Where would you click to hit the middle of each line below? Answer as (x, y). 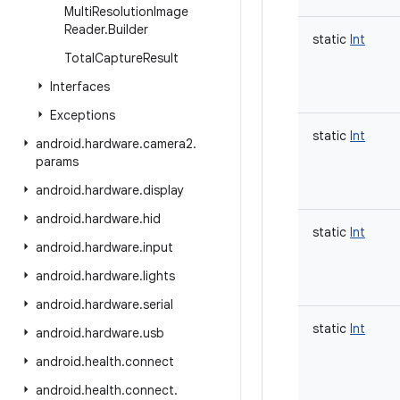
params (57, 162)
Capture (119, 58)
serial (158, 304)
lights (159, 276)
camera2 (168, 144)
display (163, 190)
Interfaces (80, 87)
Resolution (123, 12)
